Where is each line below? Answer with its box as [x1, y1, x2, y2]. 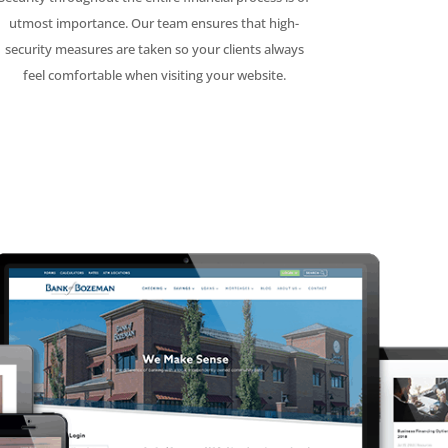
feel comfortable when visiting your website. [22, 66, 286, 85]
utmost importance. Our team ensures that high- [9, 14, 300, 33]
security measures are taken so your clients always [4, 40, 304, 59]
